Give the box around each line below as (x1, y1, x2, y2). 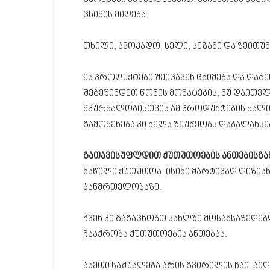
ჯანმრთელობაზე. (83, 183, 162, 193)
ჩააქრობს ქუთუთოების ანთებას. (83, 230, 227, 240)
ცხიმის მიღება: (83, 10, 148, 20)
